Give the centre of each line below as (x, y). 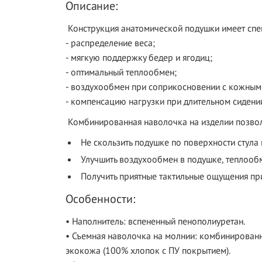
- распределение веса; (110, 43)
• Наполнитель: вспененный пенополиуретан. (155, 221)
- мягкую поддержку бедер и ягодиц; (139, 57)
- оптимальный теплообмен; (121, 72)
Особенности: (100, 199)
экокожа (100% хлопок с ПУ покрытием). (148, 250)
